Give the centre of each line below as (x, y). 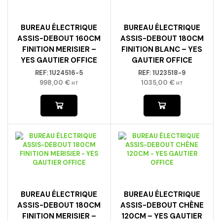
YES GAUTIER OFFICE (59, 60)
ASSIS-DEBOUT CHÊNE (162, 205)
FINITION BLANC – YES (162, 50)
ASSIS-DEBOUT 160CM (59, 39)
